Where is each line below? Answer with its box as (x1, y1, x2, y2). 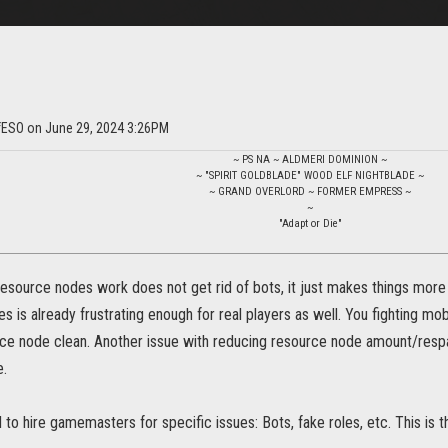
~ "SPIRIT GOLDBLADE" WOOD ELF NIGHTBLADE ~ (196, 169, 424, 183)
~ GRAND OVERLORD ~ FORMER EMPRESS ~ (209, 185, 411, 199)
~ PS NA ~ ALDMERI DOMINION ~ (233, 153, 387, 167)
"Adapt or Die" (278, 217, 342, 231)
